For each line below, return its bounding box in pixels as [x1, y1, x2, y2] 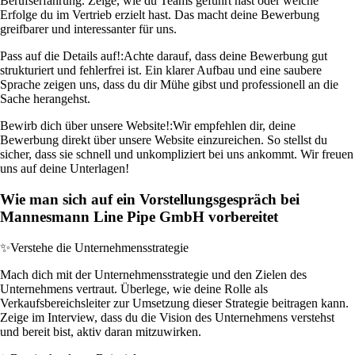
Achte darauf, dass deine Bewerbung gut [124, 49, 327, 63]
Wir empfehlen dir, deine [173, 119, 296, 133]
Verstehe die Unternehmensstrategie [10, 240, 189, 254]
